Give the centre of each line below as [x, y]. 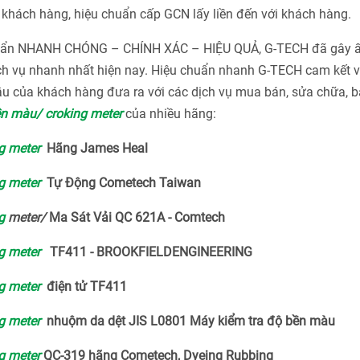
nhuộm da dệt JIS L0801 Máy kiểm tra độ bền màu [188, 321]
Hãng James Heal [94, 148]
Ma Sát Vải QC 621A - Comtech [135, 217]
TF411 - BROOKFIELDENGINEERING [146, 252]
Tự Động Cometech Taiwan [121, 183]
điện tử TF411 [84, 286]
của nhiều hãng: [169, 114]
